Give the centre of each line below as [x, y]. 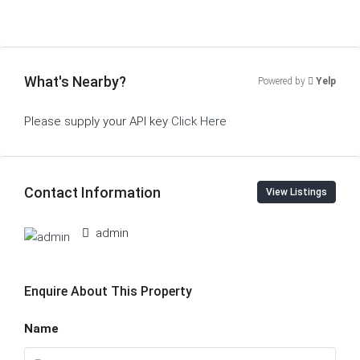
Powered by [283, 81]
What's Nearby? [75, 82]
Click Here [199, 121]
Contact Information [92, 192]
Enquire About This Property [108, 291]
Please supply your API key [98, 121]
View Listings [297, 192]
